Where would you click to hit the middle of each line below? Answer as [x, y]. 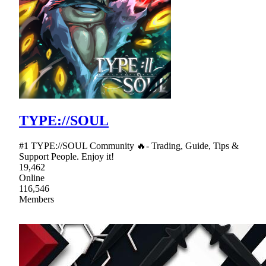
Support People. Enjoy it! [66, 156]
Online [32, 178]
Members [37, 199]
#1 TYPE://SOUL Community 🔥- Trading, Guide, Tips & [129, 145]
